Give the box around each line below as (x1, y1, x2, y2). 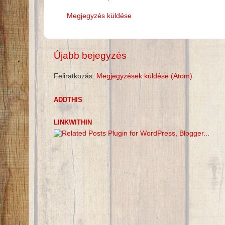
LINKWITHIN (54, 118, 92, 126)
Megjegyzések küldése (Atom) (96, 72, 192, 80)
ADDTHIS (54, 95, 82, 103)
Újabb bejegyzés (54, 50, 127, 61)
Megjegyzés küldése (67, 12, 132, 20)
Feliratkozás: (54, 72, 96, 80)
